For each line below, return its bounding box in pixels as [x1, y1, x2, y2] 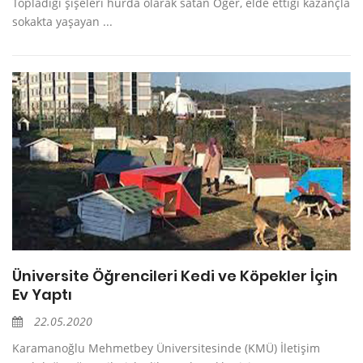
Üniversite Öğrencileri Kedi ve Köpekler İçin [12, 266, 338, 287]
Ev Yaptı [12, 284, 72, 305]
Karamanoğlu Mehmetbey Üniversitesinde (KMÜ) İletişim [12, 340, 320, 357]
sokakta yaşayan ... [12, 14, 113, 30]
